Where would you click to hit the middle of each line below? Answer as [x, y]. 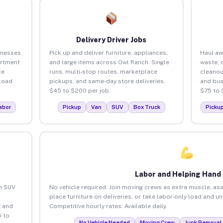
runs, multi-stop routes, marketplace [103, 71]
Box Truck [147, 107]
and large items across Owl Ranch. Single [109, 62]
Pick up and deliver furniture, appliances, [108, 53]
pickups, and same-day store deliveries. [107, 81]
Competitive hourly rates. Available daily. [108, 206]
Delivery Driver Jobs [111, 40]
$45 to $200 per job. [80, 90]
